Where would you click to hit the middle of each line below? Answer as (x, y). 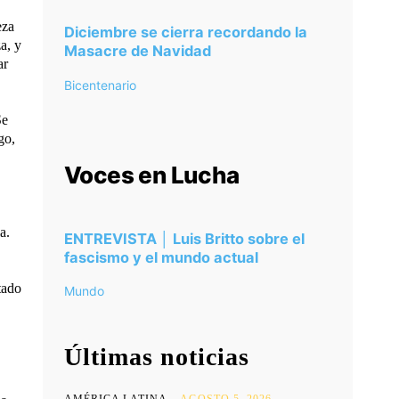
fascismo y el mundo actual (161, 257)
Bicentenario (100, 85)
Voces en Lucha (152, 175)
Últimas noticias (157, 357)
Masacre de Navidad (138, 51)
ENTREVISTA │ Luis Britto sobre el (184, 238)
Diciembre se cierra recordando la (186, 33)
